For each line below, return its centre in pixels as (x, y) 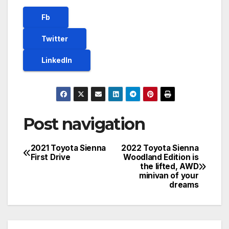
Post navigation (84, 124)
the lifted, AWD (169, 167)
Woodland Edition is (161, 157)
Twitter (55, 39)
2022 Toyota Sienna (160, 148)
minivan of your (169, 176)
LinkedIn (57, 60)
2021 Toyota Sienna (68, 148)
